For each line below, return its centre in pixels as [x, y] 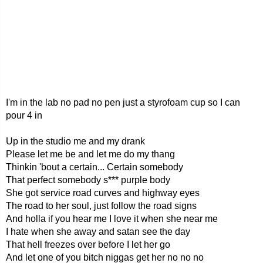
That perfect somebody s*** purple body [88, 180]
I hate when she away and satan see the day [98, 232]
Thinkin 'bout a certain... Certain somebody [95, 167]
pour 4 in [24, 115]
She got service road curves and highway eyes [103, 193]
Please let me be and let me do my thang [90, 154]
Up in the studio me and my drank [75, 141]
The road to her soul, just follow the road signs [101, 206]
